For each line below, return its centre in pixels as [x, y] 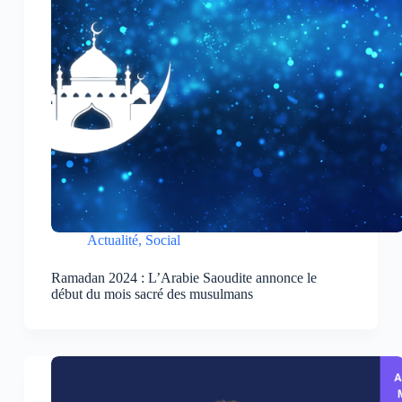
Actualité [112, 240]
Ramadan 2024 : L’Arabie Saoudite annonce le [184, 277]
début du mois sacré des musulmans [152, 293]
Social [162, 240]
